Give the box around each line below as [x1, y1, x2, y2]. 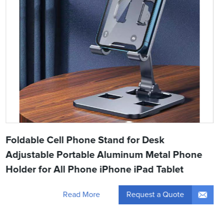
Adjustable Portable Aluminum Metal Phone [5, 150, 202, 160]
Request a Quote [126, 190, 184, 198]
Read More [63, 191, 100, 199]
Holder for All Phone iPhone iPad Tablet [5, 164, 184, 175]
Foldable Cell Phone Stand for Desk [5, 135, 165, 145]
